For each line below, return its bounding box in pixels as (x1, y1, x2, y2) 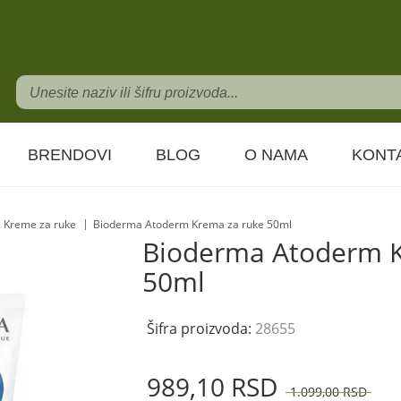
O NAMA (244, 146, 308, 164)
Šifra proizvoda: (147, 319, 255, 338)
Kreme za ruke (4, 217, 76, 232)
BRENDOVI (28, 146, 112, 164)
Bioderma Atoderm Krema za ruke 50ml (93, 217, 292, 232)
